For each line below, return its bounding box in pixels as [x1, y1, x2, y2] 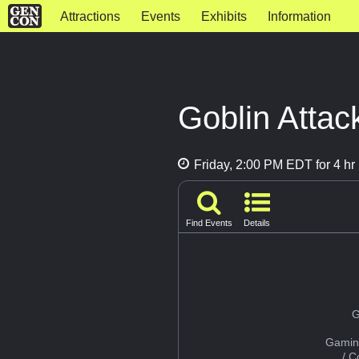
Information [267, 10, 331, 23]
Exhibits [200, 10, 247, 23]
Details [244, 218, 270, 228]
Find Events [186, 218, 232, 228]
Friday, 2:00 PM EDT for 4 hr [191, 158, 355, 172]
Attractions [59, 10, 120, 23]
